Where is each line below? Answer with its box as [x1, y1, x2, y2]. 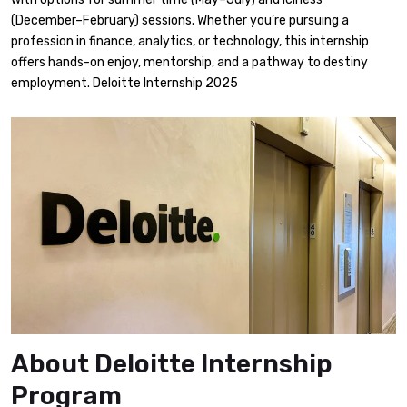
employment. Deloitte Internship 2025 [11, 74, 238, 91]
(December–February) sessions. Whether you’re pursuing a [11, 12, 349, 28]
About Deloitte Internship [11, 349, 333, 380]
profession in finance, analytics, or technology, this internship [11, 33, 369, 49]
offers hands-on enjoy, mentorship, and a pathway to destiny [11, 54, 368, 70]
